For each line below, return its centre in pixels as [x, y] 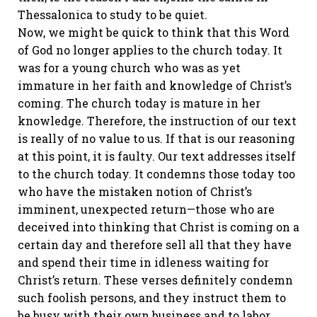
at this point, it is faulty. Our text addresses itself [157, 156]
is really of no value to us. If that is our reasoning [156, 138]
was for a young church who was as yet [129, 68]
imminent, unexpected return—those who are [146, 209]
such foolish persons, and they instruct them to [152, 298]
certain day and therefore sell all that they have [155, 244]
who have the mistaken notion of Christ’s [135, 191]
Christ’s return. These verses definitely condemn [155, 280]
